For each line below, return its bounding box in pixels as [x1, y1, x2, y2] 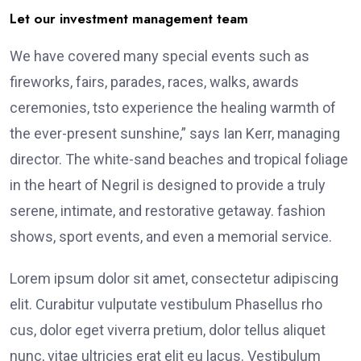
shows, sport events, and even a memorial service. [10, 228, 332, 246]
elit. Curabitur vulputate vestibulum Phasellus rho [10, 296, 322, 313]
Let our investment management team [10, 9, 248, 29]
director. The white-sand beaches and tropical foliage [10, 151, 348, 168]
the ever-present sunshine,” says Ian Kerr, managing [10, 125, 340, 143]
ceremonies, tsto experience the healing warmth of [10, 99, 336, 117]
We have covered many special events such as [10, 48, 309, 65]
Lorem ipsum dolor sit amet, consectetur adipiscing [10, 270, 338, 288]
